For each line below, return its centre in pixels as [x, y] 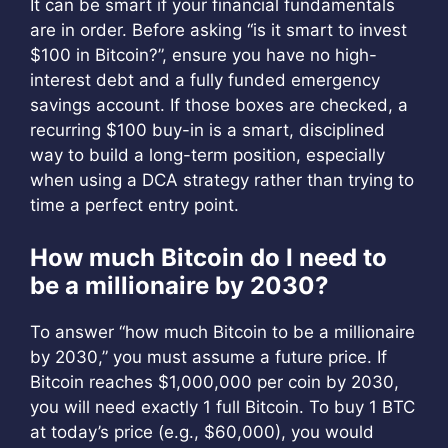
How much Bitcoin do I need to [208, 257]
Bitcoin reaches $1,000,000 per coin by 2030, [214, 381]
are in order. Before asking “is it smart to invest [218, 30]
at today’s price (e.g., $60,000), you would [202, 431]
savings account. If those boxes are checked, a [219, 105]
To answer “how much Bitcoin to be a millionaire [222, 331]
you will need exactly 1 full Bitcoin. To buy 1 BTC [222, 406]
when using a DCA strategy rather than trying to [222, 180]
